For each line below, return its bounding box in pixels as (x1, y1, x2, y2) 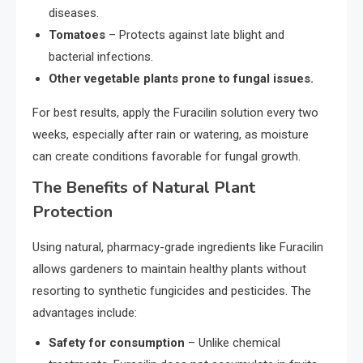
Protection (32, 200, 113, 223)
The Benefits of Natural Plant (32, 176, 255, 199)
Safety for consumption (49, 335, 185, 350)
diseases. (49, 5, 99, 20)
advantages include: (32, 305, 137, 320)
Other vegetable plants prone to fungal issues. (49, 70, 314, 86)
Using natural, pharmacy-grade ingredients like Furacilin (32, 239, 323, 254)
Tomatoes (49, 27, 105, 42)
